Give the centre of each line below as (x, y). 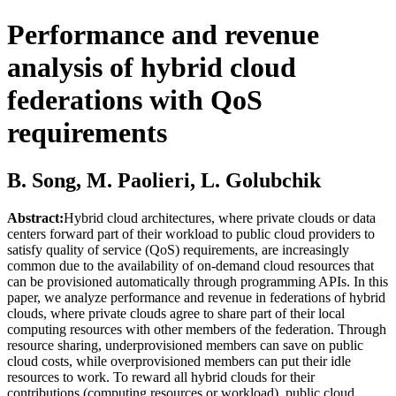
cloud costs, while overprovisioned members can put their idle (179, 361)
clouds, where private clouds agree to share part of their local (176, 313)
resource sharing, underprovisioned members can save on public (185, 345)
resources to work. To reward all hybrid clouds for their (161, 377)
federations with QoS (135, 100)
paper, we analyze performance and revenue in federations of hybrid (196, 297)
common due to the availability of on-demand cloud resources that (190, 265)
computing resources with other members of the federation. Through (197, 329)
